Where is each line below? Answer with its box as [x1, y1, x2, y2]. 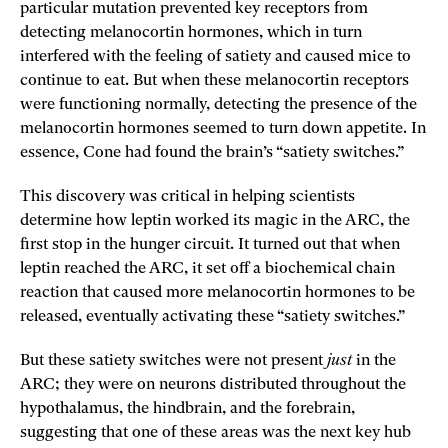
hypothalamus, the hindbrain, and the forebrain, [20, 400, 355, 417]
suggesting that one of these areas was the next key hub [20, 424, 411, 441]
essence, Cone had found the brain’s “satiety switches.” [20, 144, 404, 161]
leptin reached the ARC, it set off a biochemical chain [20, 260, 395, 277]
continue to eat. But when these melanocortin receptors [20, 72, 409, 89]
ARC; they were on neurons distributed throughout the [20, 376, 406, 393]
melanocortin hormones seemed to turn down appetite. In [20, 120, 426, 137]
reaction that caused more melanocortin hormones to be [20, 284, 415, 301]
